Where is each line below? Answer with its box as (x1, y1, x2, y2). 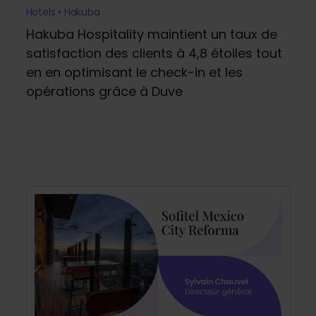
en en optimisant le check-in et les (25, 63, 243, 81)
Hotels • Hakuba (25, 4, 100, 19)
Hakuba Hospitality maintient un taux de (25, 25, 277, 43)
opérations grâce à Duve (25, 82, 183, 100)
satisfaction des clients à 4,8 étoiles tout (25, 44, 282, 62)
